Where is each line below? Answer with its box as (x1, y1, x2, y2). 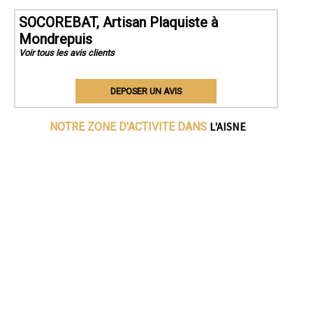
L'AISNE (210, 119, 247, 133)
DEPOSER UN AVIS (110, 85, 182, 96)
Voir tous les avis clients (19, 47, 115, 58)
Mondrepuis (19, 30, 92, 48)
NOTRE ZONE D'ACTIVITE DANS (50, 119, 210, 133)
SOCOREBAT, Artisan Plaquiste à (19, 13, 218, 31)
